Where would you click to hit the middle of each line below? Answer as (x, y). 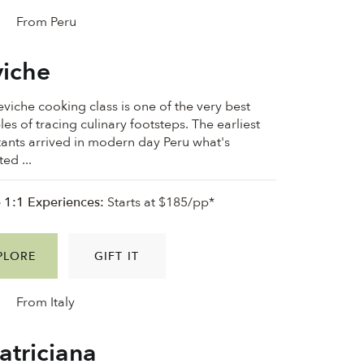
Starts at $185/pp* (159, 203)
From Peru (47, 22)
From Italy (46, 303)
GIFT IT (116, 256)
